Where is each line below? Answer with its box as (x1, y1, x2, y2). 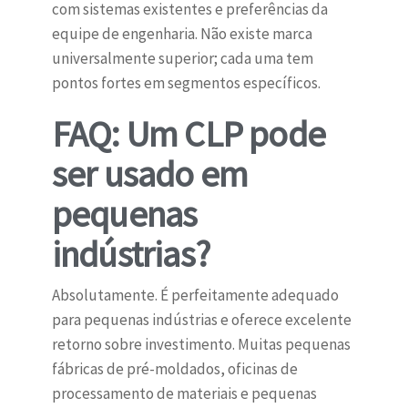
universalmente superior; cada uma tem (51, 48, 313, 69)
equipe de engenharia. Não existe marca (51, 24, 312, 45)
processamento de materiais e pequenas (51, 383, 317, 404)
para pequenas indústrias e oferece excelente (51, 310, 352, 331)
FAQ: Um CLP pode (51, 111, 325, 158)
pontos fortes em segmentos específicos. (51, 73, 321, 94)
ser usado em (51, 151, 249, 198)
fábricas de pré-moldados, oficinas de (51, 359, 298, 380)
